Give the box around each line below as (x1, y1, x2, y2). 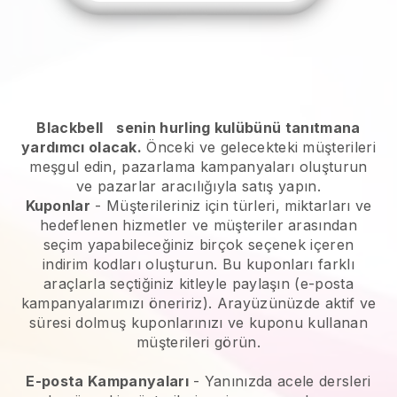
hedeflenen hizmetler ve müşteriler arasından (39, 215, 358, 234)
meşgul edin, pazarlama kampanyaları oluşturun (29, 157, 368, 175)
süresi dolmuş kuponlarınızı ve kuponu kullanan (29, 313, 368, 331)
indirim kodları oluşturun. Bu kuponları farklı (43, 254, 354, 273)
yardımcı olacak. (20, 137, 143, 156)
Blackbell (36, 118, 104, 136)
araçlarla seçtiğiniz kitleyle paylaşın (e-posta (43, 274, 354, 292)
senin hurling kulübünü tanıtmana (116, 118, 361, 136)
